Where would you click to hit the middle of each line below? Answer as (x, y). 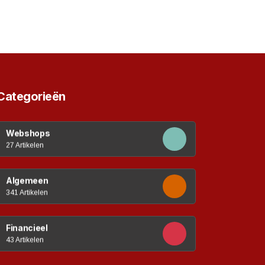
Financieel (27, 227)
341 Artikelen (27, 192)
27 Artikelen (25, 145)
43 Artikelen (25, 240)
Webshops (28, 133)
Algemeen (27, 180)
